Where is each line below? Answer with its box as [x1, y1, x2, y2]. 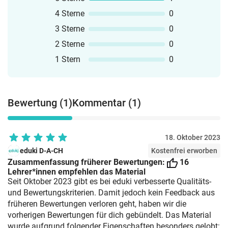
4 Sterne [54, 9, 84, 18]
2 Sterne [54, 39, 84, 49]
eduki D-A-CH [20, 147, 63, 155]
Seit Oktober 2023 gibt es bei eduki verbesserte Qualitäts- [8, 177, 211, 186]
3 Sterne [54, 24, 84, 34]
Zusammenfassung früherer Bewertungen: [8, 157, 167, 167]
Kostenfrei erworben [151, 147, 217, 155]
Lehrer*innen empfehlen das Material [8, 167, 146, 177]
